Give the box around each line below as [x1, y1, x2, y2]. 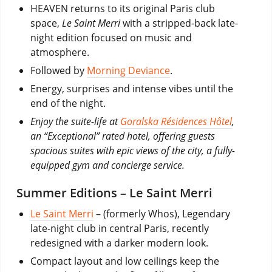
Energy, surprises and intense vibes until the [30, 81, 233, 95]
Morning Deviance [86, 63, 170, 77]
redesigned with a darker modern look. [30, 236, 208, 250]
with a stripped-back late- [120, 16, 238, 30]
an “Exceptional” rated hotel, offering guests [30, 129, 215, 143]
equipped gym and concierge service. [30, 158, 185, 172]
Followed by [30, 63, 87, 77]
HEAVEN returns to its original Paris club [30, 1, 215, 15]
